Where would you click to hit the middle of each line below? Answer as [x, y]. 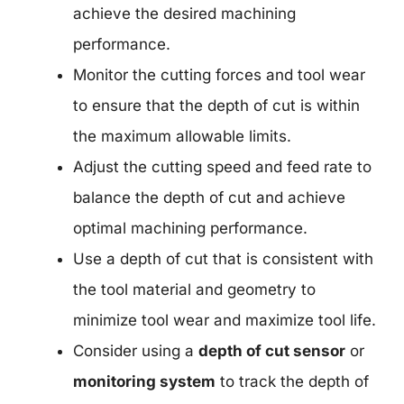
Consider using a [136, 350]
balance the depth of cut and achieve [209, 197]
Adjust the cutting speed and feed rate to [222, 166]
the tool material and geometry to [194, 289]
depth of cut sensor [272, 350]
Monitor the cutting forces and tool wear [219, 74]
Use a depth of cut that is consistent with [223, 258]
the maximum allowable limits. [182, 136]
